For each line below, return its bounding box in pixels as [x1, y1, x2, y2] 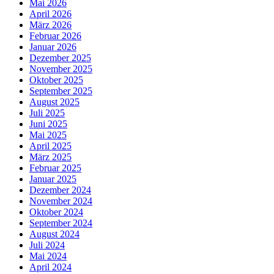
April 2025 [29, 141, 72, 152]
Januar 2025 [29, 174, 76, 185]
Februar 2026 [29, 31, 81, 42]
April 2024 [29, 262, 72, 273]
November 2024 [29, 196, 92, 207]
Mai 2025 [29, 130, 67, 141]
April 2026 [29, 9, 72, 20]
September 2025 [29, 86, 92, 97]
